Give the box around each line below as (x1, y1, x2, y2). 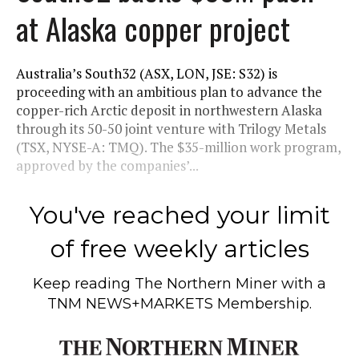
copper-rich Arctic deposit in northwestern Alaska (16, 100, 322, 119)
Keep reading (33, 274, 135, 292)
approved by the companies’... (16, 155, 199, 175)
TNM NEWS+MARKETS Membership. (47, 294, 312, 313)
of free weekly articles (50, 233, 309, 264)
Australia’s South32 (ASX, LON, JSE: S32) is (16, 63, 277, 83)
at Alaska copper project (16, 5, 290, 50)
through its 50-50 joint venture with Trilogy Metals (16, 119, 326, 138)
